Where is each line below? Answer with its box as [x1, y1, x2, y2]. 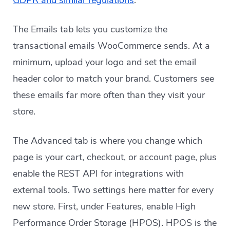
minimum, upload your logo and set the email [13, 56, 197, 68]
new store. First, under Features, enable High [13, 200, 196, 213]
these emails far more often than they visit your [13, 89, 205, 101]
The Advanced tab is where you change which [13, 135, 203, 147]
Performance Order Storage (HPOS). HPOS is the [13, 217, 217, 229]
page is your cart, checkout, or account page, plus [13, 151, 217, 163]
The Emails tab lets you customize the [13, 23, 168, 35]
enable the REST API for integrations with [13, 167, 184, 180]
